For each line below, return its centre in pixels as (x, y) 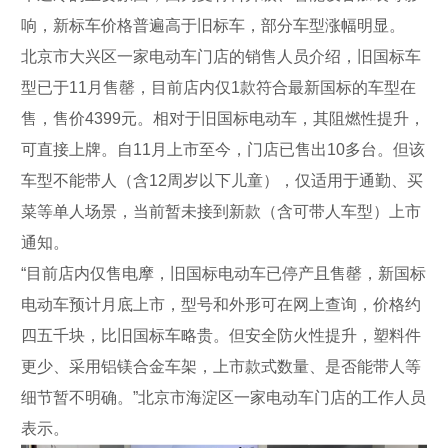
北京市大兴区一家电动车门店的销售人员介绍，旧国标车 (221, 56)
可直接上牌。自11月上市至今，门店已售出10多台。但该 (223, 149)
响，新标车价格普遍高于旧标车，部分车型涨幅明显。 (213, 25)
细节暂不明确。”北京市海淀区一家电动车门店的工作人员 (223, 397)
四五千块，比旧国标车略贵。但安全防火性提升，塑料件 (221, 335)
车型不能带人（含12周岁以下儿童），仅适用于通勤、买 (222, 180)
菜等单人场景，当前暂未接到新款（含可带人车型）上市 (221, 211)
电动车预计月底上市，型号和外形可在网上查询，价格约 (221, 304)
